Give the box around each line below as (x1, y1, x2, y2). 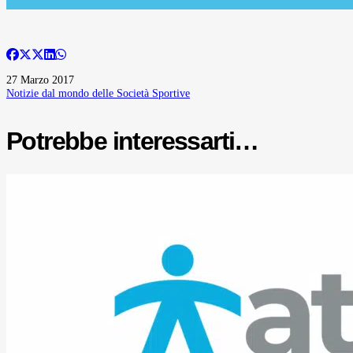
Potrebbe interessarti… (6, 126, 258, 155)
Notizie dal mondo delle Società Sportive (6, 86, 190, 99)
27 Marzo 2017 (6, 72, 74, 86)
